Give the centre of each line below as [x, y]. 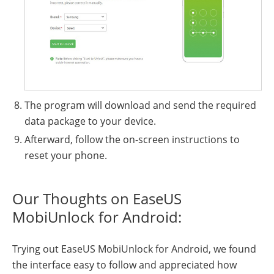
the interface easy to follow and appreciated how [124, 265]
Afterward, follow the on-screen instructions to [132, 140]
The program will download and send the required [140, 106]
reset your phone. [66, 156]
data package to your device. [90, 121]
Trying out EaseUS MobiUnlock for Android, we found [134, 249]
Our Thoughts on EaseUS [97, 199]
